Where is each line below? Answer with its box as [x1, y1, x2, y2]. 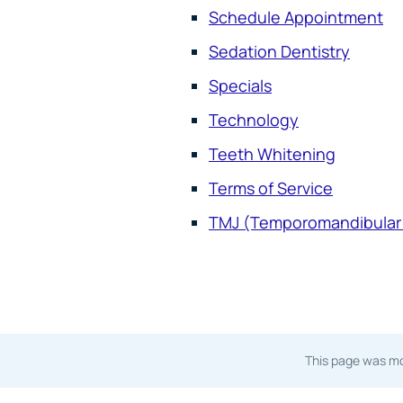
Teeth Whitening [209, 142, 336, 165]
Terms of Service [209, 176, 333, 199]
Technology [209, 108, 299, 130]
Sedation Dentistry [209, 40, 350, 62]
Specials [209, 74, 272, 96]
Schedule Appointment [209, 5, 383, 28]
